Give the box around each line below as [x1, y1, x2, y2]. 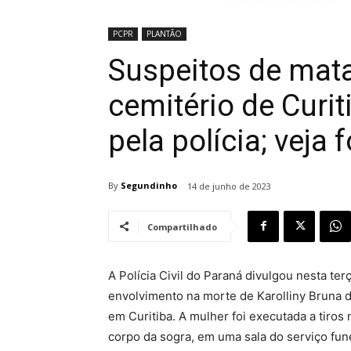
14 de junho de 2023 [187, 179, 271, 192]
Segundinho [121, 179, 177, 192]
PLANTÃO [147, 27, 182, 39]
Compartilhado [147, 220, 217, 233]
